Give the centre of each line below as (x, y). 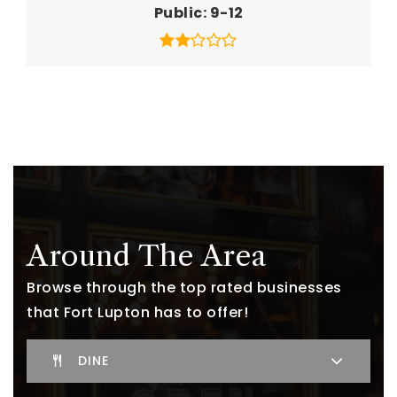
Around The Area (147, 255)
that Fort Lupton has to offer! (137, 312)
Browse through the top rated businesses (184, 287)
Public (178, 12)
